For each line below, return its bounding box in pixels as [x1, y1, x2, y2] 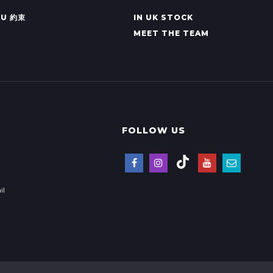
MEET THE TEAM [133, 29, 209, 38]
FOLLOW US [122, 125, 185, 136]
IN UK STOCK [133, 13, 193, 23]
